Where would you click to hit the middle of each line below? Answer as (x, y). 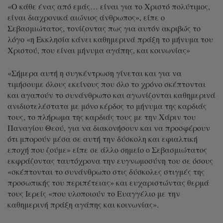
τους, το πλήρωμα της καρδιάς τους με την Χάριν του (102, 116)
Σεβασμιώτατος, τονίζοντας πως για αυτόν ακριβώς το (104, 28)
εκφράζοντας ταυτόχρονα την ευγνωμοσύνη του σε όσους (110, 160)
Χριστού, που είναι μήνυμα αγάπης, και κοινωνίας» (99, 50)
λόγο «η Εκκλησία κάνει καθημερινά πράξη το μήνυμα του (110, 39)
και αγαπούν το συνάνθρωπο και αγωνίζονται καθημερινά (111, 95)
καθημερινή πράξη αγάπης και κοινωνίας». (83, 204)
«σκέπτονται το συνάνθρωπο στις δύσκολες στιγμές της (106, 171)
